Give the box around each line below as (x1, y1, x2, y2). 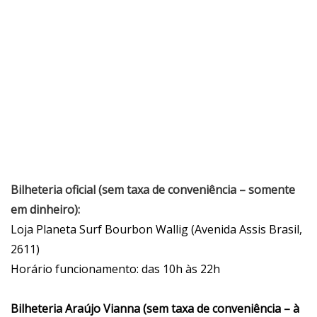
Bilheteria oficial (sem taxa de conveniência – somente (11, 182, 295, 198)
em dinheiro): (11, 202, 80, 218)
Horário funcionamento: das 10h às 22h (11, 261, 220, 277)
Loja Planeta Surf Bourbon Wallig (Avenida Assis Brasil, (11, 221, 302, 238)
